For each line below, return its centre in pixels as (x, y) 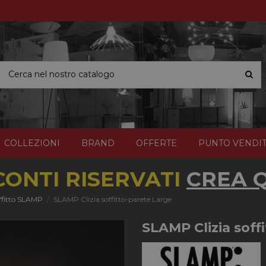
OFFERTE (156, 143)
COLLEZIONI (32, 143)
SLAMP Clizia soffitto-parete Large (112, 199)
